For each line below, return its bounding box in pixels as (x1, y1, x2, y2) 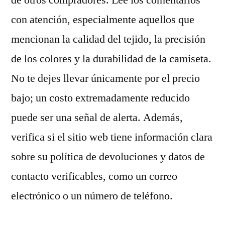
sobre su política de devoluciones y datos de (11, 150, 205, 164)
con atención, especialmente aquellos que (11, 13, 194, 27)
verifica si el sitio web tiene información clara (11, 130, 212, 144)
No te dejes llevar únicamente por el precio (11, 71, 200, 85)
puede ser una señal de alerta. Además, (11, 110, 183, 125)
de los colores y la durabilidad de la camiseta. (11, 52, 211, 66)
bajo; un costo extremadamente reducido (11, 91, 190, 105)
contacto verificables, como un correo (11, 169, 177, 183)
